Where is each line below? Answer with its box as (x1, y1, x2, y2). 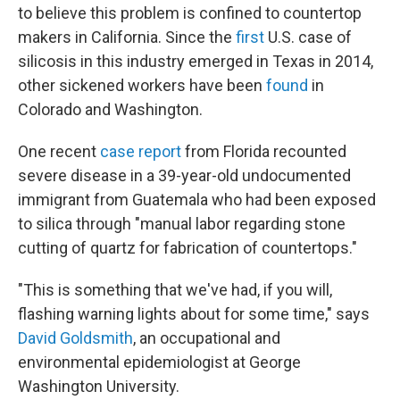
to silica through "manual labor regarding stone (18, 213, 346, 233)
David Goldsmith (18, 328, 133, 347)
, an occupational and (133, 328, 280, 347)
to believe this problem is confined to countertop (18, 3, 362, 22)
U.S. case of (264, 27, 352, 46)
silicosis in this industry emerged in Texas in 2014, (18, 51, 373, 71)
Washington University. (18, 376, 179, 396)
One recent (18, 141, 100, 161)
